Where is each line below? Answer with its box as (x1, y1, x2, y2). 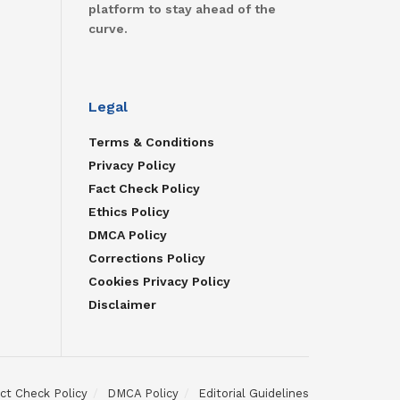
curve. (87, 21, 128, 37)
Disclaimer (87, 297, 156, 312)
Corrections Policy (87, 251, 205, 266)
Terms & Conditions (87, 135, 214, 150)
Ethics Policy (87, 204, 170, 220)
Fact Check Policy (87, 181, 200, 196)
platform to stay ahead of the (87, 2, 276, 17)
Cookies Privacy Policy (87, 274, 230, 289)
